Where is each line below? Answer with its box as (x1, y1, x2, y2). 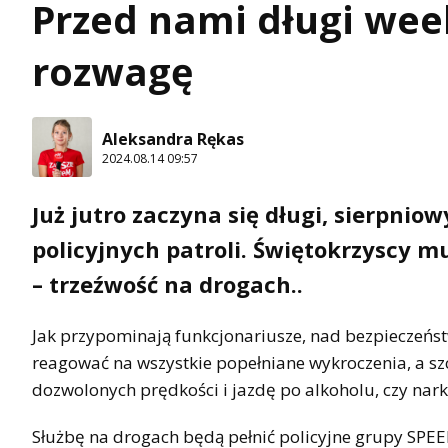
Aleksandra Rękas (102, 127, 244, 150)
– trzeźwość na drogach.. (32, 269, 303, 300)
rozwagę (32, 45, 193, 98)
